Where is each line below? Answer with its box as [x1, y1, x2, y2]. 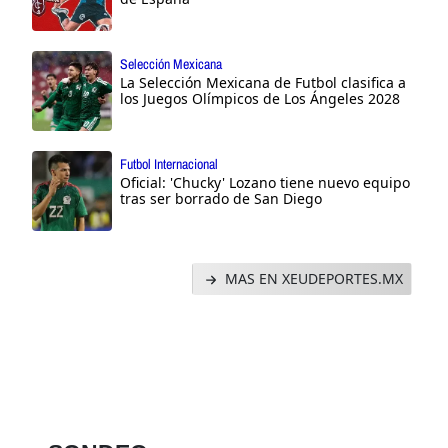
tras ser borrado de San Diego [120, 188, 322, 208]
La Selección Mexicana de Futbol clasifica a [120, 72, 406, 92]
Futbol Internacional [120, 154, 218, 173]
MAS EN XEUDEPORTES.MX [221, 268, 403, 288]
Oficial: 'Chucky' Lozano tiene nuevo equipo [120, 172, 410, 192]
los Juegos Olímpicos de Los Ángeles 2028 [120, 88, 400, 108]
